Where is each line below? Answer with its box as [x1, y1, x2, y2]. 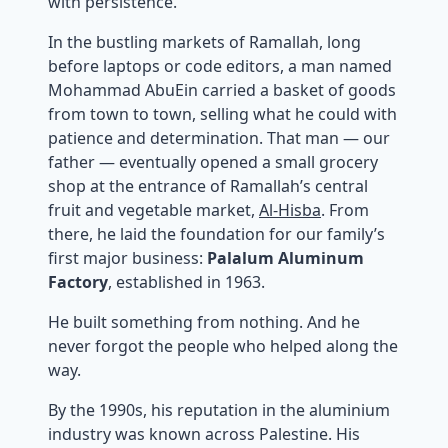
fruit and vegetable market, [48, 199, 259, 221]
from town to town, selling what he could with [48, 103, 397, 125]
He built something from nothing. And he [48, 311, 360, 333]
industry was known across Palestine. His [48, 423, 360, 445]
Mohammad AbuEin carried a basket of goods [48, 79, 396, 101]
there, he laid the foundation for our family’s [48, 223, 385, 245]
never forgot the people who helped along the [48, 335, 398, 357]
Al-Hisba [259, 199, 321, 221]
